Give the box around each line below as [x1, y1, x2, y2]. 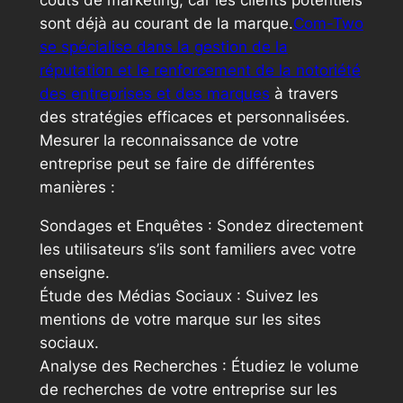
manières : [39, 178, 115, 197]
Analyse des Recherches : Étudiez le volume [39, 356, 359, 375]
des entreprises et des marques [39, 85, 270, 103]
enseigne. [39, 263, 110, 282]
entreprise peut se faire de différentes [39, 155, 315, 174]
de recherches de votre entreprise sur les [39, 380, 337, 399]
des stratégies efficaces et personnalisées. [39, 108, 350, 127]
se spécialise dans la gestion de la [39, 38, 288, 57]
